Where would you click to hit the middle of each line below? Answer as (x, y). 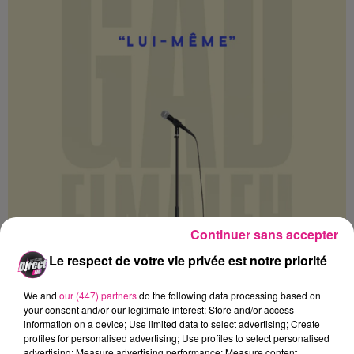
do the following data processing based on (229, 295)
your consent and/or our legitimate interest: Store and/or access (159, 309)
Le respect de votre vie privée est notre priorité (188, 260)
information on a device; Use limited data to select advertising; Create (172, 323)
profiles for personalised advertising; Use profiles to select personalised (177, 337)
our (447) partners (98, 295)
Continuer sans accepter (264, 234)
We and (41, 295)
